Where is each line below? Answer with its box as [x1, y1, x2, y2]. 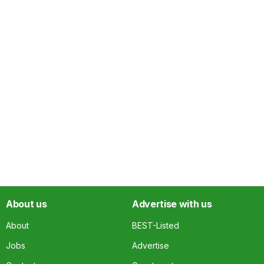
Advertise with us [132, 197, 212, 210]
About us [6, 197, 47, 210]
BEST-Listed [132, 220, 179, 230]
